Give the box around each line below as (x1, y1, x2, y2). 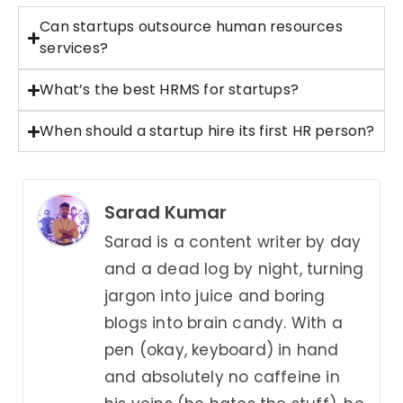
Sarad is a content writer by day (104, 231, 362, 254)
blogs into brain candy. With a (104, 312, 343, 335)
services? (40, 38, 108, 59)
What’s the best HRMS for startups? (40, 79, 299, 101)
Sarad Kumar (104, 200, 227, 226)
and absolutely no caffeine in (104, 366, 340, 389)
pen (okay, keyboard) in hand (104, 339, 339, 362)
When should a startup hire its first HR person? (40, 121, 375, 142)
